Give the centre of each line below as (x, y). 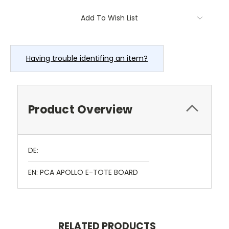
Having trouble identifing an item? (87, 59)
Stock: (22, 23)
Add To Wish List (109, 18)
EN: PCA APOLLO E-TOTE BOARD (83, 173)
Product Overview (80, 110)
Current (25, 13)
